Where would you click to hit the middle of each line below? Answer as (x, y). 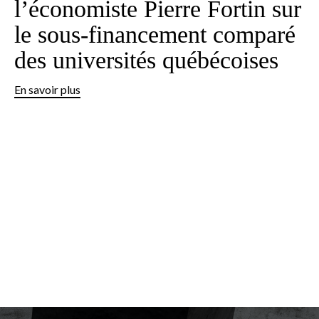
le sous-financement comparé (155, 34)
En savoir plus (48, 89)
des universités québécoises (147, 60)
